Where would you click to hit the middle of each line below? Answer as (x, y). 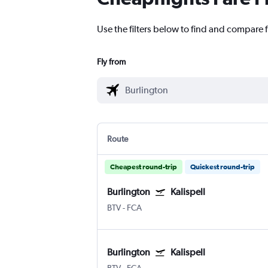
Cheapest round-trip (144, 167)
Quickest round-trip (223, 167)
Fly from (111, 62)
